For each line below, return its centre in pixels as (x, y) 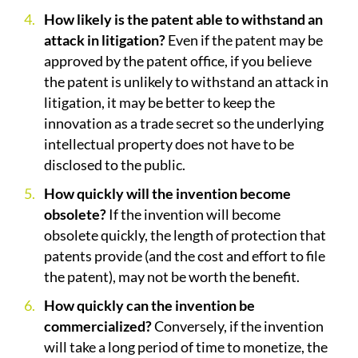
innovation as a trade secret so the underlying (184, 123)
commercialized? (98, 326)
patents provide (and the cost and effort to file (185, 256)
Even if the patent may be (244, 40)
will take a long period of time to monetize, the (186, 347)
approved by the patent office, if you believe (178, 61)
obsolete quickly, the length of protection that (185, 235)
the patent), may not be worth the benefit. (172, 277)
